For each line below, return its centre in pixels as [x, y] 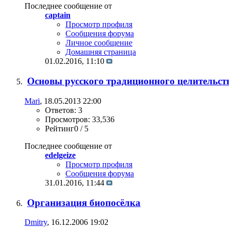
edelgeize [60, 155]
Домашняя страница [101, 52]
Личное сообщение [99, 43]
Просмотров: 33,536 [80, 119]
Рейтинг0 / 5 [67, 128]
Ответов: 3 [64, 110]
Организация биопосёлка [84, 202]
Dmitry [36, 222]
